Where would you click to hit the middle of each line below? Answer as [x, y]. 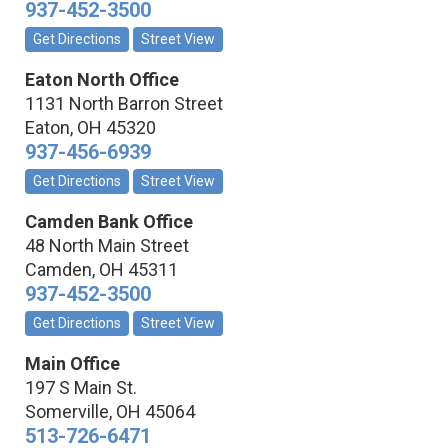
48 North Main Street [107, 246]
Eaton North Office [102, 80]
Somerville [67, 412]
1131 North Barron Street [124, 104]
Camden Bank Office [109, 222]
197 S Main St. [81, 388]
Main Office [72, 364]
